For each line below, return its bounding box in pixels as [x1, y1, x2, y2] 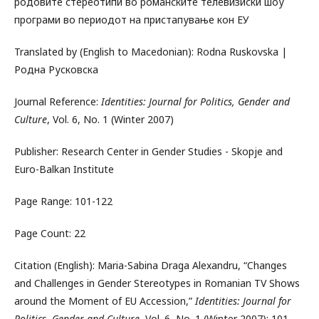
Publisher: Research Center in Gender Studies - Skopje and [14, 145, 283, 158]
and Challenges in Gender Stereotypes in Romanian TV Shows [14, 276, 300, 290]
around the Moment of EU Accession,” [14, 294, 195, 308]
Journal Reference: [14, 95, 101, 108]
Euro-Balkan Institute [14, 162, 117, 176]
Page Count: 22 [14, 226, 85, 240]
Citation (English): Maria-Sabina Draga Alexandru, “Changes [14, 258, 287, 272]
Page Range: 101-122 [14, 194, 113, 208]
